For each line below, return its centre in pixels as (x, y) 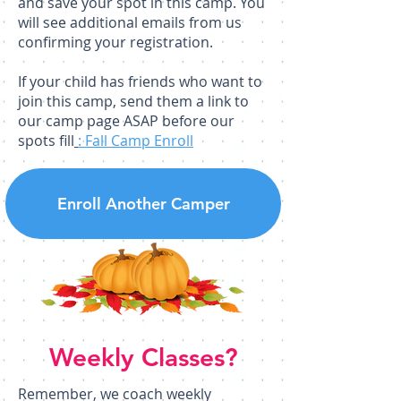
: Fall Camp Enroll (136, 141)
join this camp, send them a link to (133, 101)
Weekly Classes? (143, 357)
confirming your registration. (117, 42)
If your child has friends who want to (140, 81)
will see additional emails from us (130, 22)
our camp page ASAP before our (126, 121)
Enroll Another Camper (143, 204)
